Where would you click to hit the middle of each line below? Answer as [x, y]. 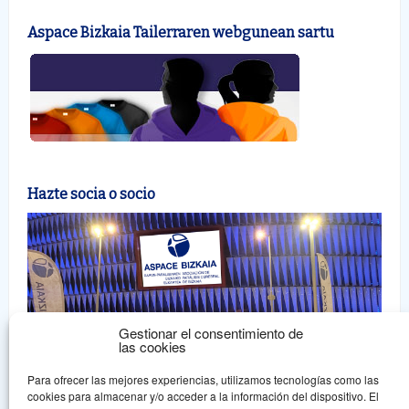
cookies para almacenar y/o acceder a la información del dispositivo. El [203, 396]
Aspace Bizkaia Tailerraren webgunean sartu [181, 32]
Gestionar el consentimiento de [211, 333]
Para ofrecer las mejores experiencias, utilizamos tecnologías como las [203, 379]
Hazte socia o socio [91, 194]
